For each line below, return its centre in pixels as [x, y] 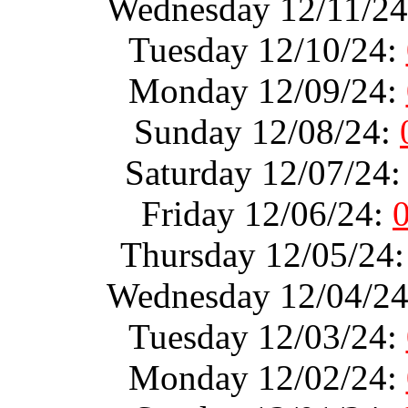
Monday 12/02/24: [267, 377]
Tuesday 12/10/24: [267, 49]
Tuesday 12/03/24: [267, 336]
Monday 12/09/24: [267, 90]
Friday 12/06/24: [267, 213]
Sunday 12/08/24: [267, 131]
